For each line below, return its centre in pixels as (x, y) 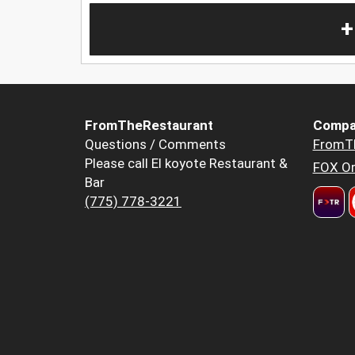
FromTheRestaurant (149, 126)
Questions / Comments (155, 145)
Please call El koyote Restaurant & (186, 164)
